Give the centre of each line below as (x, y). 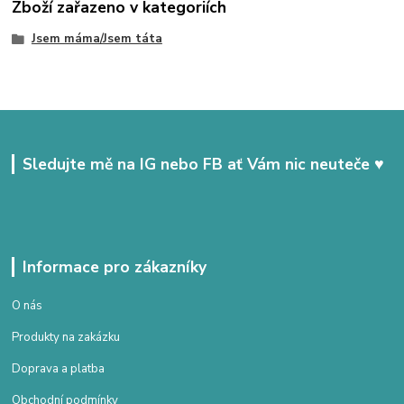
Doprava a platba (59, 368)
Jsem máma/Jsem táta (96, 39)
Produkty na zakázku (66, 337)
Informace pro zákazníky (114, 266)
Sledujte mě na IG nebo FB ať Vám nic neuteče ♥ (203, 165)
